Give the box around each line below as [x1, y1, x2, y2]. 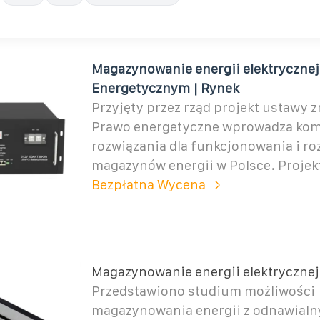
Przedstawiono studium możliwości [91, 283, 315, 299]
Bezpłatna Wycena [91, 176, 206, 192]
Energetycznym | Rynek [91, 80, 239, 96]
